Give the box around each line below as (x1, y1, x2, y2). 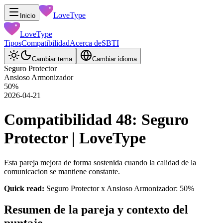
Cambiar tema (32, 55, 72, 63)
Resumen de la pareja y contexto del (4, 203, 188, 216)
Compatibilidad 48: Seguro (4, 111, 189, 129)
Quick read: (4, 184, 44, 193)
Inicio (20, 12, 35, 19)
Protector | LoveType (4, 129, 146, 147)
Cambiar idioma (92, 55, 137, 63)
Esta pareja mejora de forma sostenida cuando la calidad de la (4, 158, 196, 167)
